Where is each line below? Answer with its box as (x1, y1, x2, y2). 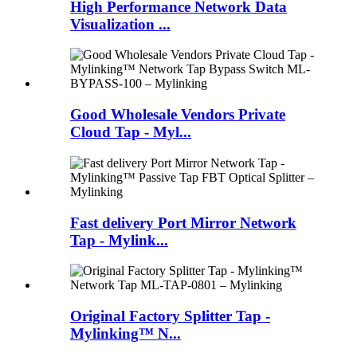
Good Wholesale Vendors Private (70, 106, 285, 124)
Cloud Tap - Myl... (70, 124, 191, 141)
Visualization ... (70, 15, 171, 33)
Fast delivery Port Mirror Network (70, 214, 296, 231)
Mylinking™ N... (70, 325, 181, 343)
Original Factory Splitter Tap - (70, 308, 270, 325)
